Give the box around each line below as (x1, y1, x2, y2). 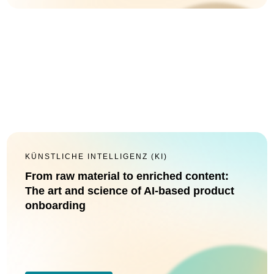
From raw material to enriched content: (25, 170, 229, 182)
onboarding (25, 199, 86, 212)
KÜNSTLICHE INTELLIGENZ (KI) (25, 152, 168, 161)
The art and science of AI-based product (25, 185, 234, 197)
